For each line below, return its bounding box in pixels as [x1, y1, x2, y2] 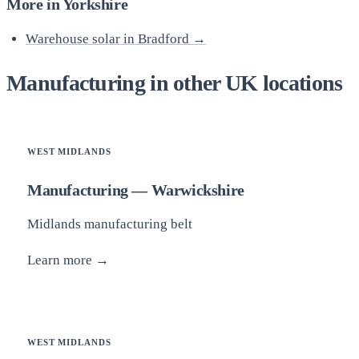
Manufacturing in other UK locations [6, 70, 343, 95]
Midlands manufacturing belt [27, 216, 192, 232]
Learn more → [27, 252, 109, 268]
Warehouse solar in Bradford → [26, 31, 206, 47]
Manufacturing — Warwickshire [27, 180, 244, 199]
